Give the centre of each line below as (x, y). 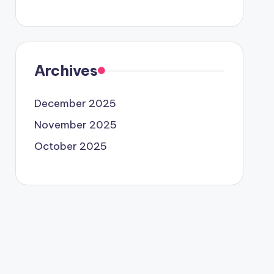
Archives (66, 70)
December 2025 (75, 103)
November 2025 (75, 125)
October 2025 (70, 146)
